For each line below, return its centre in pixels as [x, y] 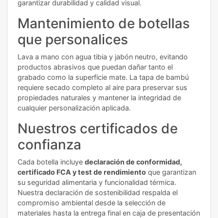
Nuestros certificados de [98, 129]
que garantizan [171, 172]
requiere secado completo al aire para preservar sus [102, 88]
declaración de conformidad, [133, 162]
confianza [49, 145]
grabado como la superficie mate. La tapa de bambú [103, 77]
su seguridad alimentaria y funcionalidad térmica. [97, 182]
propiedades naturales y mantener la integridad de [99, 98]
